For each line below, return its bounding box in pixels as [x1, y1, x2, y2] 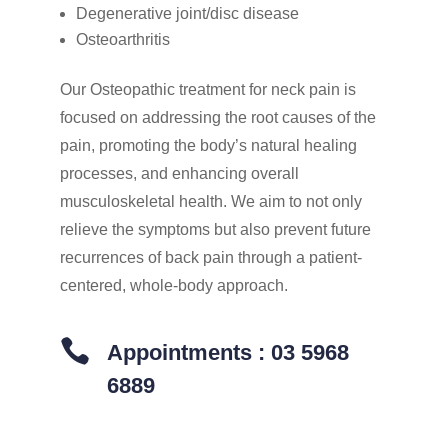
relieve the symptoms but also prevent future [59, 220, 371, 238]
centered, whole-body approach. [59, 276, 288, 294]
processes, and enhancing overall [59, 164, 299, 182]
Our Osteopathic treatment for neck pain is [59, 80, 356, 98]
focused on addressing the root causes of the [59, 108, 376, 126]
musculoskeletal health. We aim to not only [59, 192, 362, 210]
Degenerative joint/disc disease [75, 4, 299, 22]
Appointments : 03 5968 [106, 339, 349, 365]
